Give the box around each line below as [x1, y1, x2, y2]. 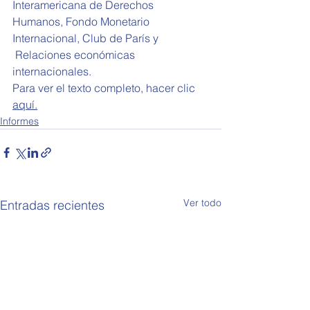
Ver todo [183, 197, 221, 209]
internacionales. [12, 64, 91, 78]
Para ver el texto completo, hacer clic [12, 81, 198, 95]
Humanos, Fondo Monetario [12, 15, 152, 28]
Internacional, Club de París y [12, 31, 158, 45]
